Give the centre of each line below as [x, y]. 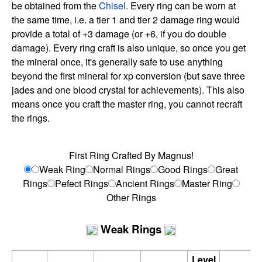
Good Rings [183, 170]
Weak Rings [131, 229]
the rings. [31, 118]
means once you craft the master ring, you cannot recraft [127, 104]
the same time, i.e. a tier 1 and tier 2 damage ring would [126, 20]
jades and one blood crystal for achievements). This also [128, 90]
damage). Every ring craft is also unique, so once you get [129, 48]
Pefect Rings [81, 184]
